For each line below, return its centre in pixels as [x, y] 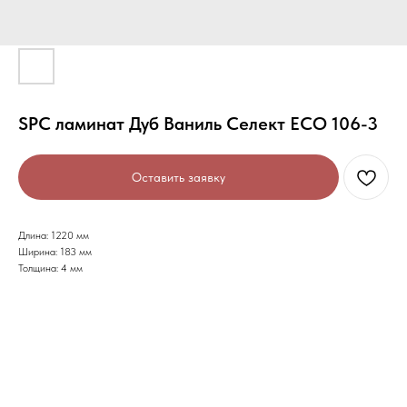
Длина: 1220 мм [54, 235]
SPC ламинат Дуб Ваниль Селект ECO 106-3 [198, 124]
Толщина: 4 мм [50, 268]
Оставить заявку [179, 177]
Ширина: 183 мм [55, 252]
